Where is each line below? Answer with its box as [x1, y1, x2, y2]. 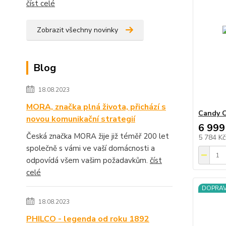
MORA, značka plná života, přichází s [26, 101, 166, 113]
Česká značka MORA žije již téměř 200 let [26, 131, 169, 142]
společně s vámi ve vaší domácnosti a [26, 143, 155, 154]
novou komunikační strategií [26, 114, 135, 125]
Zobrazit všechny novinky [37, 25, 118, 35]
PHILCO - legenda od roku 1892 [26, 213, 149, 225]
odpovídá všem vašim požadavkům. [26, 155, 150, 166]
